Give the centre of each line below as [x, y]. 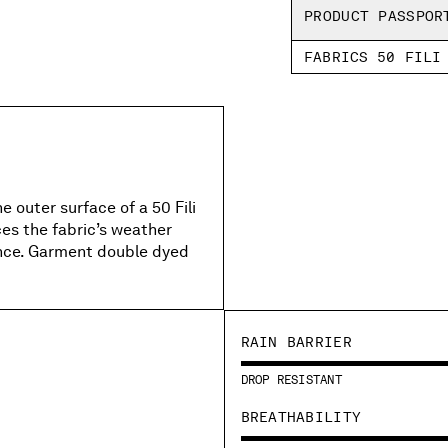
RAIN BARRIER [296, 341]
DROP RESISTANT [291, 379]
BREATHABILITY [301, 416]
